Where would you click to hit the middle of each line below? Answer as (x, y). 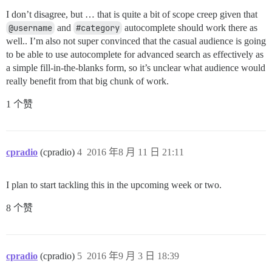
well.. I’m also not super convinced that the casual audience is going (136, 41)
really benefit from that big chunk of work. (87, 81)
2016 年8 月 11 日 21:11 (135, 152)
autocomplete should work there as (190, 27)
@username (30, 28)
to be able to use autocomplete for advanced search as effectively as (135, 54)
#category (98, 28)
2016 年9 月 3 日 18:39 (133, 256)
